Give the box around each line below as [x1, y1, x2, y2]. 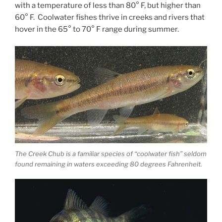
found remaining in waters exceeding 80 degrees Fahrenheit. [15, 160, 202, 168]
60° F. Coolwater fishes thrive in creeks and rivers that [15, 12, 205, 22]
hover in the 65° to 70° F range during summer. [15, 24, 179, 34]
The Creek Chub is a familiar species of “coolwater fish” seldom [15, 149, 207, 158]
